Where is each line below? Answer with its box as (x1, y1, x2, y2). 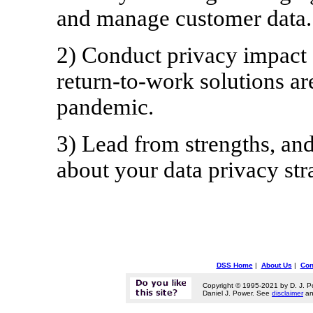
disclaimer (272, 289, 303, 298)
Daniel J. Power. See (203, 289, 272, 298)
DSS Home (216, 261, 253, 269)
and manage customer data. (56, 5, 312, 31)
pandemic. (56, 94, 154, 119)
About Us (261, 261, 292, 269)
